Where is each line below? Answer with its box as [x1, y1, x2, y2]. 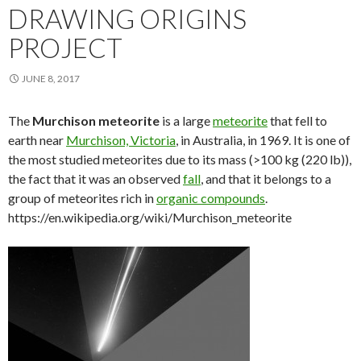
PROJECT [8, 31, 122, 64]
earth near [8, 132, 66, 148]
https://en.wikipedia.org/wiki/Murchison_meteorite [8, 210, 292, 226]
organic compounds [156, 190, 265, 206]
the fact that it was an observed [8, 171, 183, 187]
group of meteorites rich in [8, 190, 156, 206]
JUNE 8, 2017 [22, 73, 80, 85]
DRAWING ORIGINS [8, 2, 247, 35]
